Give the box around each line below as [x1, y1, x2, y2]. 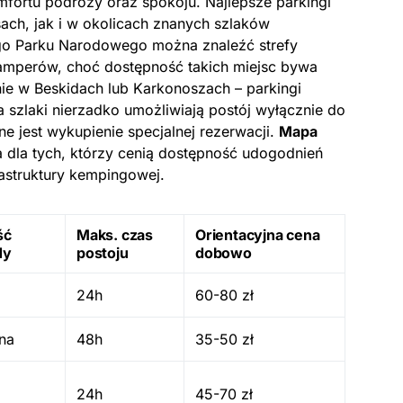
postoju [76, 244, 129, 262]
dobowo [195, 244, 252, 262]
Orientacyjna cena [195, 226, 320, 244]
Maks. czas [76, 226, 154, 244]
